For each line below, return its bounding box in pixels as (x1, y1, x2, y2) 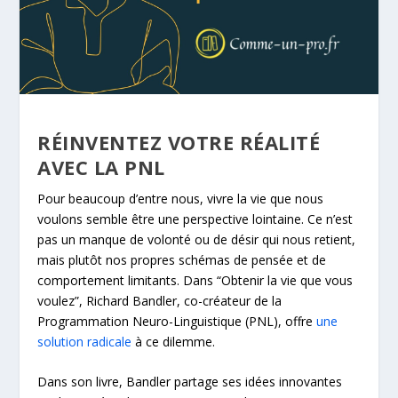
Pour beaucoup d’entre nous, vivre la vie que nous (37, 189, 324, 207)
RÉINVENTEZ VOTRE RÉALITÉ (37, 128, 321, 155)
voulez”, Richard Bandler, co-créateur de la (37, 291, 283, 309)
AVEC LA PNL (37, 153, 165, 180)
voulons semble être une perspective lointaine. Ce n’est (37, 210, 354, 227)
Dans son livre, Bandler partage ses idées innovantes (37, 372, 343, 390)
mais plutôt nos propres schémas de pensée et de (37, 251, 327, 268)
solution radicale (37, 332, 132, 350)
